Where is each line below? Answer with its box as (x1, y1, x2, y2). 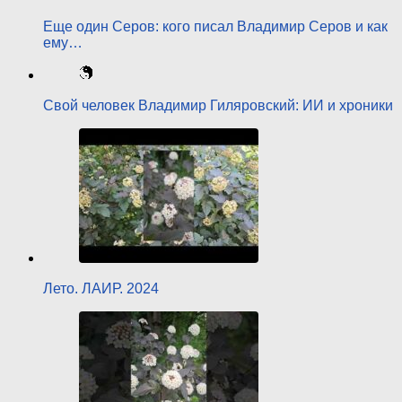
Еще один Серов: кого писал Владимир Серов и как (43, 19, 388, 35)
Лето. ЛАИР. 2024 (43, 281, 159, 297)
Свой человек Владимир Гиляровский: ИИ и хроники (43, 98, 393, 114)
